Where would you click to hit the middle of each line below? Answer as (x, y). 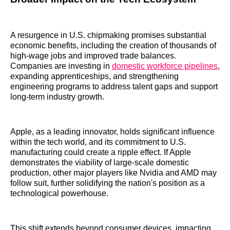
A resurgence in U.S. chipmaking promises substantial (108, 35)
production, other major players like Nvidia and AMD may (113, 173)
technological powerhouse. (59, 194)
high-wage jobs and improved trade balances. (93, 56)
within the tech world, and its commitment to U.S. (98, 142)
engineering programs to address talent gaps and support (114, 87)
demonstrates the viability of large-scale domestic (100, 163)
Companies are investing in (61, 66)
